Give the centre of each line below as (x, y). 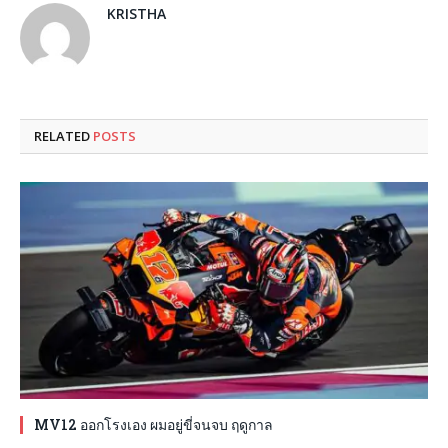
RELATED (63, 135)
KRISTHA (136, 13)
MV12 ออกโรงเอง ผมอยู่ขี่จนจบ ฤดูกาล (153, 424)
